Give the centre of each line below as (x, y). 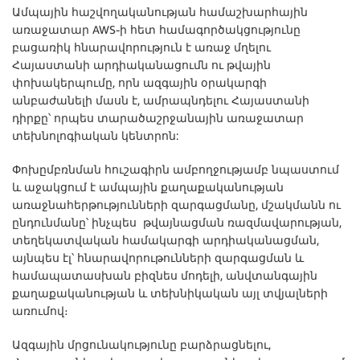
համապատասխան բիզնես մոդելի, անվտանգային (165, 275)
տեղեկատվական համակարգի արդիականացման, (166, 240)
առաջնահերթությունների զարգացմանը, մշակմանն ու (176, 205)
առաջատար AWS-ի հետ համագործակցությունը (156, 29)
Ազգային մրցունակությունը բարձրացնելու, (141, 344)
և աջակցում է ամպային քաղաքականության (148, 187)
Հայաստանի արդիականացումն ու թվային (141, 65)
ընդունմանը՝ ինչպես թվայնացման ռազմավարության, (177, 222)
